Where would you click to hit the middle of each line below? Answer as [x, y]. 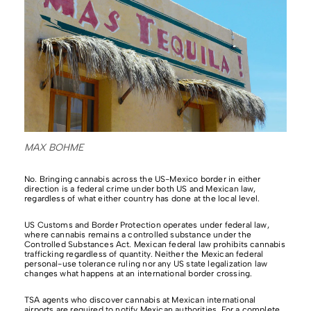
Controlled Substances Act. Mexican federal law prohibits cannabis [155, 245]
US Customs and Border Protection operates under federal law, [147, 225]
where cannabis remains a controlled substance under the [138, 235]
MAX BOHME [54, 148]
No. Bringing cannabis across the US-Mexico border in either [143, 179]
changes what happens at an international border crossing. [138, 274]
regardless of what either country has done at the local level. [142, 199]
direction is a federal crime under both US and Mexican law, [140, 189]
